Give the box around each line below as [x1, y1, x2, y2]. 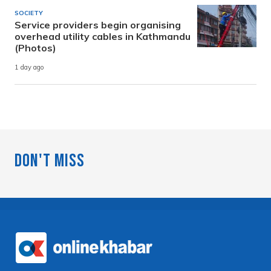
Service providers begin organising [15, 18, 181, 31]
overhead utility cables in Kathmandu [15, 30, 191, 42]
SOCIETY [15, 8, 43, 17]
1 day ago [15, 63, 44, 72]
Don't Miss [15, 149, 85, 172]
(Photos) [15, 41, 56, 54]
